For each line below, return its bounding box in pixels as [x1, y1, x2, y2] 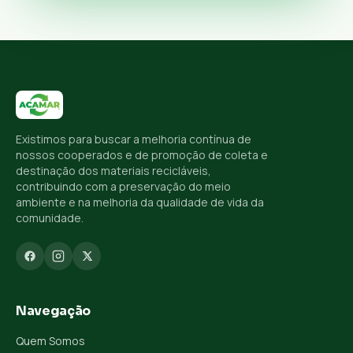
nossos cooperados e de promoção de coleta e [16, 147, 268, 163]
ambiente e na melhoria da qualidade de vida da [16, 195, 264, 210]
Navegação [16, 303, 91, 320]
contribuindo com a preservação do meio [16, 179, 231, 195]
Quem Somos [16, 333, 85, 349]
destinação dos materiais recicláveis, [16, 163, 211, 179]
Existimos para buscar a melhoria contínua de [16, 132, 251, 147]
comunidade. [16, 210, 84, 226]
